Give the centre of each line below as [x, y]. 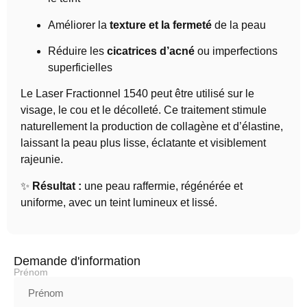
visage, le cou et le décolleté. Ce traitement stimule [144, 110]
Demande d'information [77, 261]
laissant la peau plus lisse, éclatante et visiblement [143, 143]
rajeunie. [42, 160]
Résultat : [57, 186]
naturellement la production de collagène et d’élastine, [152, 127]
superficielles [80, 67]
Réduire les [77, 51]
